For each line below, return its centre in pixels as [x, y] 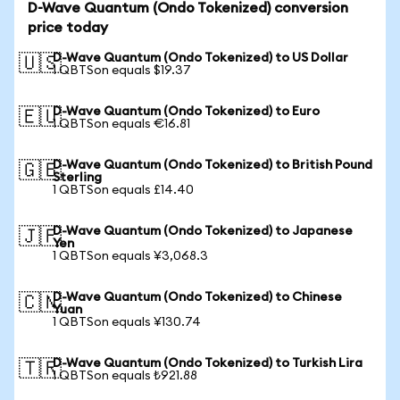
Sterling [77, 178]
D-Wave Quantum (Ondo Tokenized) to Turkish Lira [208, 363]
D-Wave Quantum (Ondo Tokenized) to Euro [186, 112]
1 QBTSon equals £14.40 [123, 190]
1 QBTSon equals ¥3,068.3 [130, 256]
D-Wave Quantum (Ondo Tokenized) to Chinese [197, 297]
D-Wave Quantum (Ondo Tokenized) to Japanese [203, 231]
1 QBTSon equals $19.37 [122, 71]
